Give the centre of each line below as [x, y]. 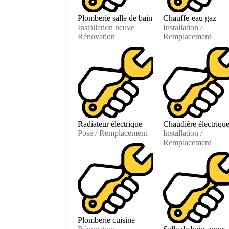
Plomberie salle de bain [115, 18]
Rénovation [96, 37]
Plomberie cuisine [106, 220]
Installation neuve [106, 28]
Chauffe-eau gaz [189, 18]
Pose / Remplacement [112, 133]
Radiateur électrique [110, 124]
